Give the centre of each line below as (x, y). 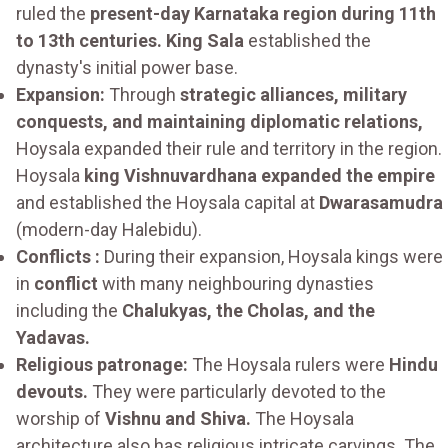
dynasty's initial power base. (127, 68)
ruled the (53, 14)
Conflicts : (58, 257)
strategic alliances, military (293, 95)
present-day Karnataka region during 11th (263, 14)
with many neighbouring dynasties (236, 284)
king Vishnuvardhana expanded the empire (259, 176)
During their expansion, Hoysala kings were (271, 257)
